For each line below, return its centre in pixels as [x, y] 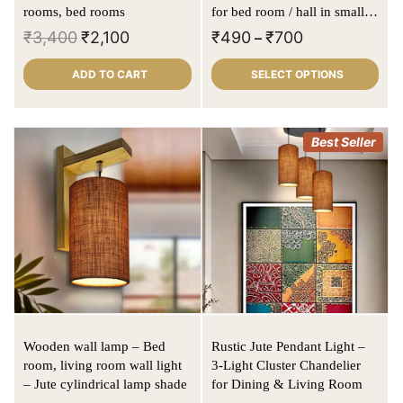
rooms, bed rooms [74, 11]
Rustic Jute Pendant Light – [288, 347]
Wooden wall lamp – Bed [83, 347]
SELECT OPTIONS [297, 74]
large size [237, 30]
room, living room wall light [103, 366]
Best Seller [343, 141]
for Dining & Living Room [287, 385]
